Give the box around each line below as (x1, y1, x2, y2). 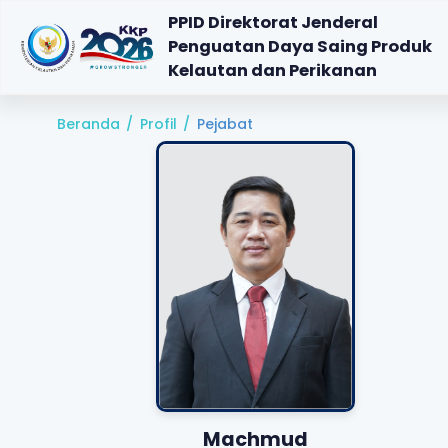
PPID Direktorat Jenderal (168, 10, 378, 34)
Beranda (56, 114, 120, 134)
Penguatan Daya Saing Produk (168, 34, 432, 58)
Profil (139, 114, 177, 134)
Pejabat (196, 114, 253, 134)
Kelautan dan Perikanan (168, 58, 377, 82)
